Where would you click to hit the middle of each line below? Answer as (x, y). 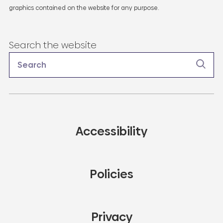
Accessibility (111, 131)
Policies (111, 174)
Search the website (53, 45)
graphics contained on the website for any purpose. (84, 8)
